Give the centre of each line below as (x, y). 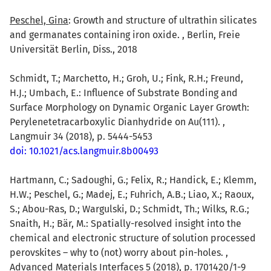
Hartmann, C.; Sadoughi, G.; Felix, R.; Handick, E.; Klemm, (133, 180)
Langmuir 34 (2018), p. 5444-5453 (81, 136)
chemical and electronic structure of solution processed (133, 238)
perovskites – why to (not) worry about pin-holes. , (119, 252)
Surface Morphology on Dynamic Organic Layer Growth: (129, 107)
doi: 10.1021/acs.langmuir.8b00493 (84, 151)
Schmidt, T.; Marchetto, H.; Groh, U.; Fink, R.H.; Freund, (126, 78)
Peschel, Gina (39, 20)
